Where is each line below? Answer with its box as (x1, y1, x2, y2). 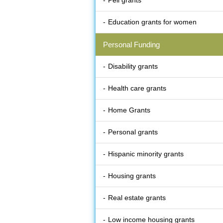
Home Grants (108, 106, 150, 114)
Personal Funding (103, 40, 160, 49)
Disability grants (108, 62, 158, 71)
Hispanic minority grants (108, 150, 184, 158)
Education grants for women (108, 18, 197, 26)
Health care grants (108, 84, 166, 93)
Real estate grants (108, 194, 166, 202)
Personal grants (108, 128, 158, 136)
